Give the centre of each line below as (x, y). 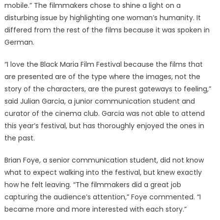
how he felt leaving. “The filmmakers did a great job (93, 185)
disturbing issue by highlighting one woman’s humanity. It (102, 18)
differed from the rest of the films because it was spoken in (107, 30)
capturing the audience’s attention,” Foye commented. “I (102, 197)
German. (19, 42)
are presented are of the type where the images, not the (102, 77)
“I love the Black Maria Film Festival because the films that (103, 64)
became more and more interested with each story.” (95, 209)
